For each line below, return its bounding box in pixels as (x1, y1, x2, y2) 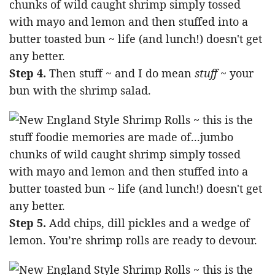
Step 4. (9, 66, 49, 81)
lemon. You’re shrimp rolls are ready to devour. (9, 233, 257, 248)
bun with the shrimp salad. (9, 83, 151, 98)
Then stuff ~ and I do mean (49, 66, 195, 81)
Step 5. (9, 215, 46, 231)
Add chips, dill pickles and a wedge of (46, 215, 250, 231)
